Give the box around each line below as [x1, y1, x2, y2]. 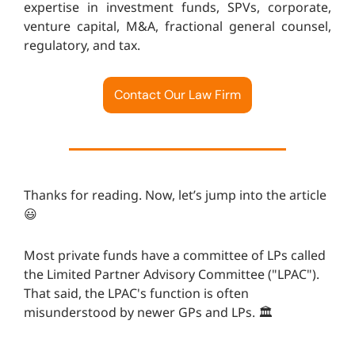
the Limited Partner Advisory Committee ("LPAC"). [24, 265, 319, 284]
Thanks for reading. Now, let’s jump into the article [24, 186, 326, 204]
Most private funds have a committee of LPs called [24, 246, 326, 265]
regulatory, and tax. [24, 36, 140, 55]
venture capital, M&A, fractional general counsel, [24, 17, 331, 36]
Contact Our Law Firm [114, 86, 241, 104]
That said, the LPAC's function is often [24, 284, 249, 303]
